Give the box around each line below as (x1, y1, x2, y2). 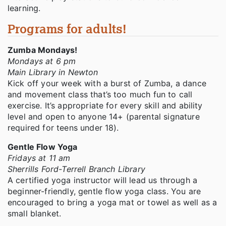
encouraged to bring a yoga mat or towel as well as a (8, 197, 217, 208)
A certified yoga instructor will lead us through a (8, 175, 198, 186)
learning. (8, 3, 41, 14)
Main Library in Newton (8, 67, 98, 78)
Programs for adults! (8, 21, 127, 37)
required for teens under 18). (8, 123, 119, 133)
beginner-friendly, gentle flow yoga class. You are (8, 186, 201, 197)
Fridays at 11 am (8, 153, 71, 163)
